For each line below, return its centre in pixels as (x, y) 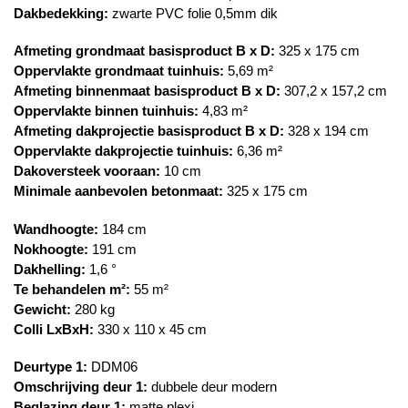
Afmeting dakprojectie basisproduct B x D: (149, 131)
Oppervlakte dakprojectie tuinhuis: (123, 151)
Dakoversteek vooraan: (87, 171)
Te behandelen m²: (72, 289)
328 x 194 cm (326, 131)
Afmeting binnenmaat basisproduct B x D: (147, 91)
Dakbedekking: (61, 13)
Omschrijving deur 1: (81, 386)
